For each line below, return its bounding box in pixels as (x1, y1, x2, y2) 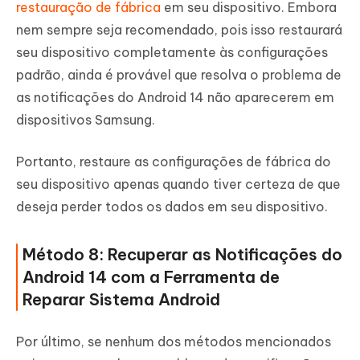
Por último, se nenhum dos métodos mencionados (16, 333, 331, 350)
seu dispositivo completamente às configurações (16, 44, 328, 61)
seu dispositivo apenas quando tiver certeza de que (16, 176, 341, 193)
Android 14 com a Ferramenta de (22, 267, 280, 288)
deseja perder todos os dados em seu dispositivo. (16, 198, 328, 215)
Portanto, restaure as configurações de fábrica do (16, 153, 331, 170)
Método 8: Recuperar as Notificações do (22, 244, 342, 265)
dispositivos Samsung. (16, 112, 155, 129)
